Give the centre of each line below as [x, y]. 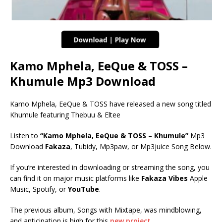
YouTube [83, 189]
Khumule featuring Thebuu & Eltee [65, 114]
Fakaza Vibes [165, 178]
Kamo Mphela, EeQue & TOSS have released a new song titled [111, 104]
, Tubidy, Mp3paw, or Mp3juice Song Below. [141, 146]
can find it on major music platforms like [76, 178]
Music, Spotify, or [39, 189]
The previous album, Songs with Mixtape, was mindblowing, [106, 210]
